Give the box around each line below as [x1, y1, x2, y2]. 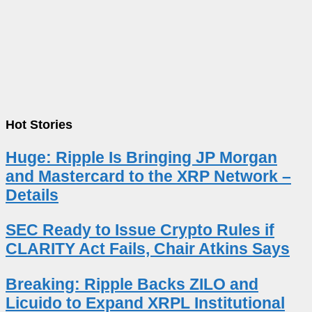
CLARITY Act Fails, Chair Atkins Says [6, 240, 290, 258]
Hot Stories [6, 117, 72, 132]
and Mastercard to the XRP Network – [6, 167, 291, 186]
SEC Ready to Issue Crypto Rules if [6, 221, 274, 240]
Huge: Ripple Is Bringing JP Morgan [6, 148, 277, 167]
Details [6, 186, 58, 205]
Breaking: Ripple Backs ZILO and [6, 274, 258, 293]
